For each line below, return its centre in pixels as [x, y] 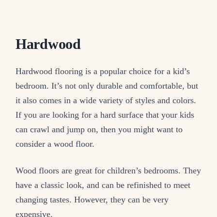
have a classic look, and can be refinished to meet [103, 185]
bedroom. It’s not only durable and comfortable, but [107, 85]
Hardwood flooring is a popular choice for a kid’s [103, 71]
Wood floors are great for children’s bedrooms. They [108, 170]
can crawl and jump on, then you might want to [99, 129]
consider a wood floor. [55, 144]
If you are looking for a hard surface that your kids [105, 115]
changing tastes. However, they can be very [92, 199]
